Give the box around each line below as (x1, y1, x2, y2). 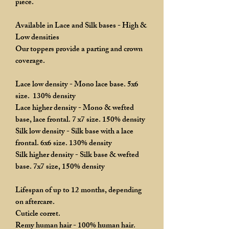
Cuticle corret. (15, 207, 60, 221)
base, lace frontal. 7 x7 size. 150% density (15, 113, 145, 127)
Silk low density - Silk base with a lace (15, 125, 133, 139)
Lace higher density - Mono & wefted (15, 101, 134, 116)
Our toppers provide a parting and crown (15, 42, 143, 57)
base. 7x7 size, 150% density (15, 160, 105, 174)
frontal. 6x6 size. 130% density (15, 136, 112, 151)
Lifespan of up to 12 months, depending (15, 184, 142, 198)
